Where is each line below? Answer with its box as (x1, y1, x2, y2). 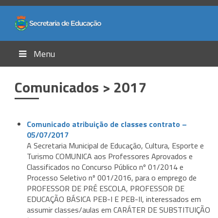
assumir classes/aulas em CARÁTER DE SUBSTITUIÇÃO (27, 204, 210, 216)
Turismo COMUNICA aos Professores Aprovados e (27, 150, 193, 163)
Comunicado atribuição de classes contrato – (27, 118, 187, 130)
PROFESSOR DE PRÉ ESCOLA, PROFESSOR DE (27, 182, 184, 195)
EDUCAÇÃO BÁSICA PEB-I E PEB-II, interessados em (27, 193, 201, 205)
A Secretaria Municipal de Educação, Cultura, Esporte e (27, 140, 204, 152)
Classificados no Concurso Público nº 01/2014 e (27, 161, 183, 173)
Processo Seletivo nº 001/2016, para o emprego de (27, 172, 197, 184)
